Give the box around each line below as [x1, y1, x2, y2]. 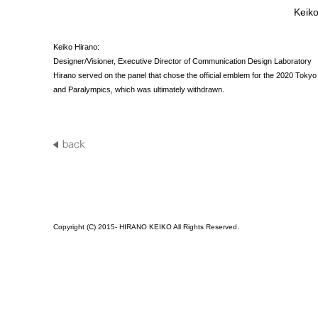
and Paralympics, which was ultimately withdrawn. [53, 85, 224, 94]
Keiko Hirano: [53, 43, 99, 51]
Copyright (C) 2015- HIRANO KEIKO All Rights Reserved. [53, 223, 239, 231]
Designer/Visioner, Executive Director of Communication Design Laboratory [53, 57, 312, 65]
